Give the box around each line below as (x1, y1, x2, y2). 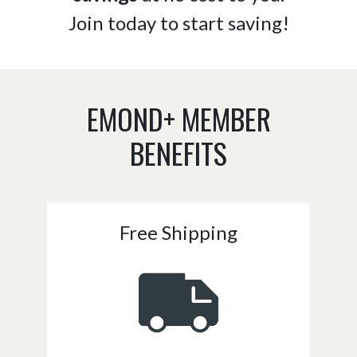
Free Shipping (120, 220, 237, 244)
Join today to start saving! (68, 11, 289, 35)
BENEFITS (130, 131, 227, 174)
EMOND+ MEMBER (86, 96, 271, 139)
